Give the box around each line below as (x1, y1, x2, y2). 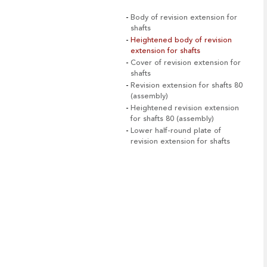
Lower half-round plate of (131, 125, 221, 135)
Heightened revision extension (131, 103, 239, 113)
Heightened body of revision (131, 35, 232, 45)
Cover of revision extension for (131, 57, 241, 67)
